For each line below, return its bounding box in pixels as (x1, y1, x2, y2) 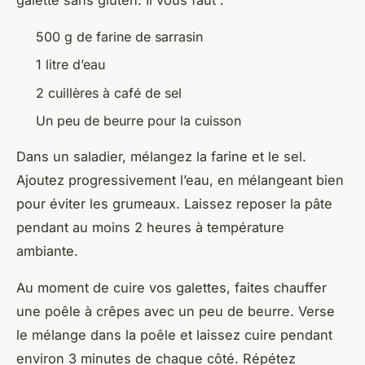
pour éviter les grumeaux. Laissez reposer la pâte (16, 196, 332, 213)
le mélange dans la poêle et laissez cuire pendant (16, 327, 332, 344)
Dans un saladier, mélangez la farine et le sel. (16, 148, 306, 165)
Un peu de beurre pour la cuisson (36, 112, 241, 130)
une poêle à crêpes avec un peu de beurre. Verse (16, 303, 335, 320)
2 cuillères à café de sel (36, 84, 182, 101)
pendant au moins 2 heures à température (16, 219, 284, 236)
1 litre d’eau (36, 56, 105, 73)
